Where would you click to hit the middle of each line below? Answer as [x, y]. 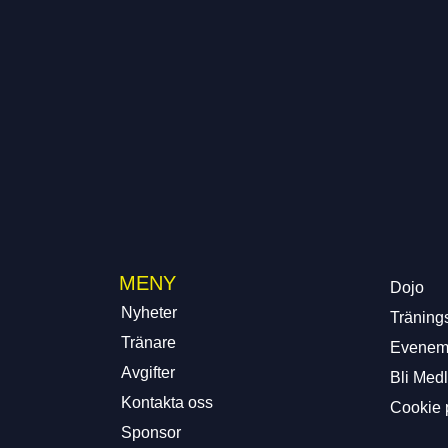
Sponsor [150, 432]
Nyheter [148, 312]
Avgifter [147, 372]
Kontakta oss [166, 402]
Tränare [148, 342]
